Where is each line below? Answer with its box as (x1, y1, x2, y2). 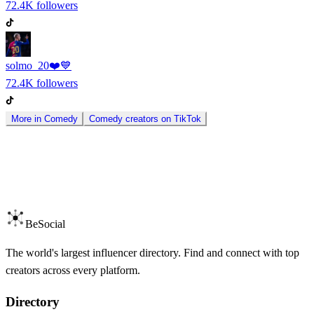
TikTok (174, 113, 201, 124)
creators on (123, 113, 174, 124)
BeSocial (25, 217, 65, 230)
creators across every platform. (6, 264, 140, 276)
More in (11, 113, 44, 124)
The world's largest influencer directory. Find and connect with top (6, 246, 299, 259)
